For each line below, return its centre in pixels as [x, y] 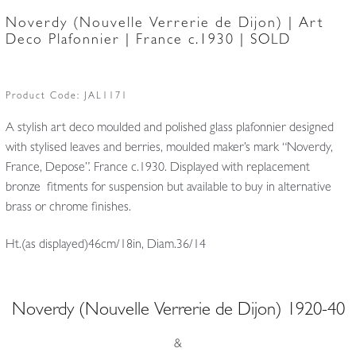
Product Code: [44, 97]
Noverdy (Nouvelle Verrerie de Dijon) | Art [164, 24]
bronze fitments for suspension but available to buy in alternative [168, 188]
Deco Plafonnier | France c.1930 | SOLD [148, 41]
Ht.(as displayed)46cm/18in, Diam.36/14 [105, 246]
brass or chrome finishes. [68, 208]
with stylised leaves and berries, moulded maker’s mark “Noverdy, [169, 148]
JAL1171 [106, 97]
